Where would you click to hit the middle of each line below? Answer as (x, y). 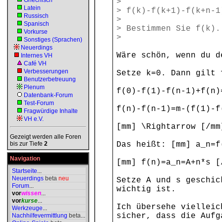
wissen (31, 193)
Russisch (36, 16)
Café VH (35, 63)
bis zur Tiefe (27, 144)
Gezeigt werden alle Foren (46, 137)
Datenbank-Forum (48, 95)
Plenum (34, 87)
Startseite (25, 171)
